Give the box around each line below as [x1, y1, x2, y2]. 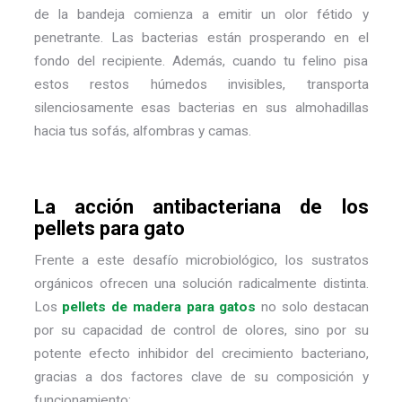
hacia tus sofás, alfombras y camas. [33, 123, 251, 140]
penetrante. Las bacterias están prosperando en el [33, 30, 369, 47]
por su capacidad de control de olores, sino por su [33, 322, 369, 339]
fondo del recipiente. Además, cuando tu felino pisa [33, 53, 369, 70]
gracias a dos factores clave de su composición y [33, 369, 369, 386]
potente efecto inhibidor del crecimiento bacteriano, [33, 345, 369, 363]
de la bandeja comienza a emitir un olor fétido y [33, 6, 369, 23]
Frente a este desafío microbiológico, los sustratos [33, 252, 369, 269]
